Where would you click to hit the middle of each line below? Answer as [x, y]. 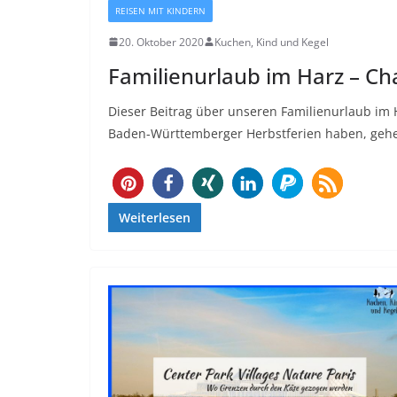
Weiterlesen [155, 217]
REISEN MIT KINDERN [160, 10]
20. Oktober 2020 [161, 42]
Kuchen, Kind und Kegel [272, 42]
